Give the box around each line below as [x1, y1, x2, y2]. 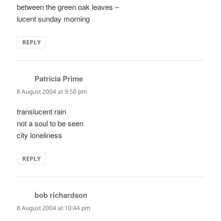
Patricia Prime [35, 73, 83, 84]
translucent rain [17, 106, 67, 117]
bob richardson [35, 189, 88, 201]
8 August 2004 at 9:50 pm [17, 87, 87, 96]
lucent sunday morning [17, 13, 90, 24]
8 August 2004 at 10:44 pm [17, 204, 91, 213]
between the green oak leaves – [17, 1, 119, 12]
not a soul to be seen [17, 118, 84, 129]
